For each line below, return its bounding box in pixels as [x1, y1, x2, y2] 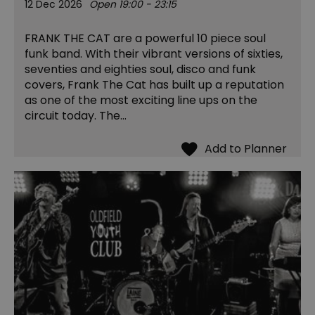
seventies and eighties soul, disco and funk [25, 60, 256, 77]
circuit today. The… [25, 107, 127, 124]
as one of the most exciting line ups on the [25, 91, 257, 108]
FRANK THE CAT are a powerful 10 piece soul [25, 30, 266, 46]
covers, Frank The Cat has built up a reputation [25, 76, 284, 93]
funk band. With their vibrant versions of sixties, [25, 45, 283, 62]
